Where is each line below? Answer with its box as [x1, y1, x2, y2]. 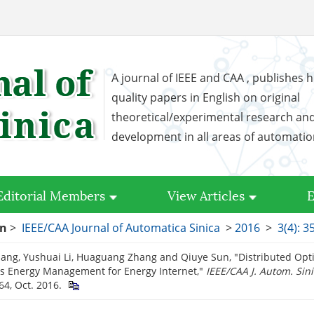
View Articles [168, 185, 245, 204]
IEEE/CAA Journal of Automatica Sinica [22, 220, 220, 235]
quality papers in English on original [111, 90, 300, 105]
